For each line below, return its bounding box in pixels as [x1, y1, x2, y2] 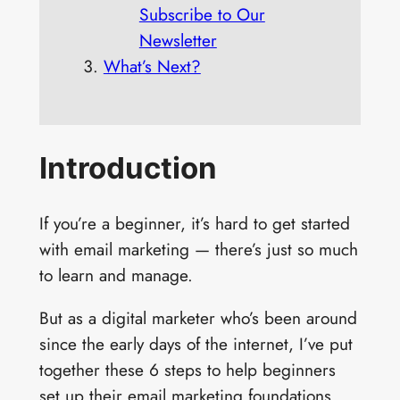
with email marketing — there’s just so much [38, 236, 358, 262]
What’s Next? [103, 54, 201, 79]
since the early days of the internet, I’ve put [38, 330, 353, 356]
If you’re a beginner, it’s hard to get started [38, 210, 350, 236]
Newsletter [138, 28, 217, 54]
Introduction [38, 149, 217, 186]
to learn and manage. [38, 262, 193, 287]
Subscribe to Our [138, 2, 265, 28]
